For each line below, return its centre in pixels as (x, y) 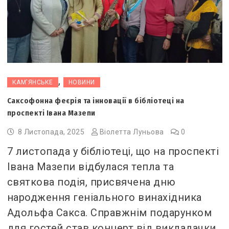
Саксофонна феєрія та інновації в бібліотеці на (96, 100)
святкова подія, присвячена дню (91, 182)
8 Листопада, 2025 (51, 132)
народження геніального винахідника (104, 197)
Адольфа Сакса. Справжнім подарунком (109, 212)
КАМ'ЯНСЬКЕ (32, 82)
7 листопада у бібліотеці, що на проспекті (113, 151)
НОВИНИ (82, 82)
